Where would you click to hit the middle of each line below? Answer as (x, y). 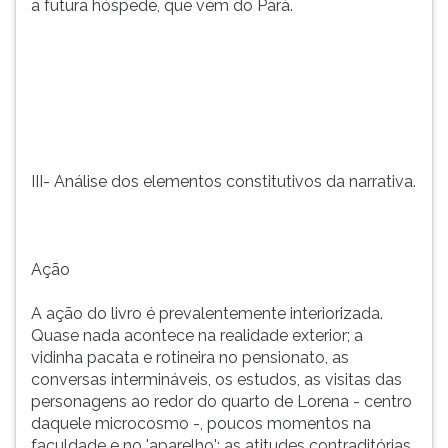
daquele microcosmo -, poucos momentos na (201, 423)
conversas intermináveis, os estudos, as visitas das (216, 379)
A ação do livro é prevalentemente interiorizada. (207, 313)
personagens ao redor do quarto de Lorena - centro (221, 401)
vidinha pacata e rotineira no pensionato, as (190, 357)
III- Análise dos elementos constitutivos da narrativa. (223, 181)
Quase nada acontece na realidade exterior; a (197, 335)
